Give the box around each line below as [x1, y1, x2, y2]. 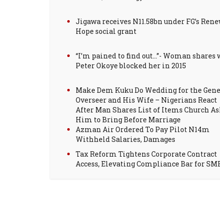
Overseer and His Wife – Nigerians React [76, 95, 217, 105]
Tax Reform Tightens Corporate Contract [76, 149, 217, 159]
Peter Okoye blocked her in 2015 [76, 61, 186, 70]
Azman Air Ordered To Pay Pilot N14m [76, 125, 210, 134]
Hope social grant [76, 27, 137, 36]
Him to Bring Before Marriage [76, 115, 181, 124]
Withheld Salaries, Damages [76, 135, 175, 144]
